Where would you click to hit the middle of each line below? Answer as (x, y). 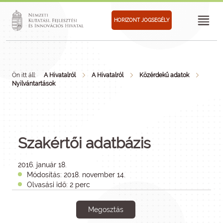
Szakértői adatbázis (84, 143)
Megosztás (106, 210)
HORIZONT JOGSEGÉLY (141, 20)
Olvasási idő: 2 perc (58, 185)
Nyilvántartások (34, 84)
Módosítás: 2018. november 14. (76, 175)
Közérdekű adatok (164, 75)
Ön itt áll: (24, 75)
